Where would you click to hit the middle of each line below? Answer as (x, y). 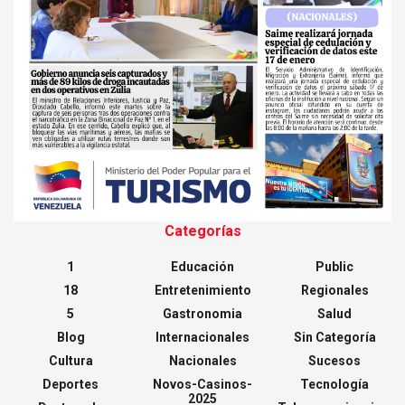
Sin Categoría (334, 337)
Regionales (334, 290)
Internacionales (202, 337)
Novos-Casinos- (202, 384)
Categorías (202, 231)
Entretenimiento (202, 290)
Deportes (71, 384)
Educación (202, 266)
